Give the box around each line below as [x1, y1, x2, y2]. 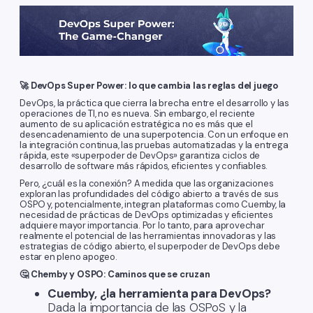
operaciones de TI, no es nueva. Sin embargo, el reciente [20, 108, 255, 120]
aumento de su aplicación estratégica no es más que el [20, 118, 253, 131]
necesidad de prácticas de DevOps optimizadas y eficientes [20, 209, 273, 221]
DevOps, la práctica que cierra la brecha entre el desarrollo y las [20, 97, 289, 110]
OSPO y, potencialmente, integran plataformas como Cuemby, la [20, 198, 286, 211]
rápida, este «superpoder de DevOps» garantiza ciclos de [20, 150, 261, 162]
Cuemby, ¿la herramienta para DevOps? [48, 286, 271, 302]
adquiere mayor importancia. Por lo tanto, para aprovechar [20, 219, 265, 232]
